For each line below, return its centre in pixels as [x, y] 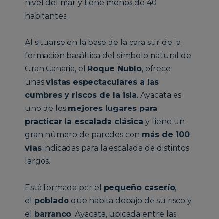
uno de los [47, 108]
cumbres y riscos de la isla [81, 95]
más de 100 [166, 135]
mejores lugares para [113, 108]
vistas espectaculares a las [103, 82]
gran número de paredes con [84, 135]
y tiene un [164, 121]
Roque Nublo [115, 69]
